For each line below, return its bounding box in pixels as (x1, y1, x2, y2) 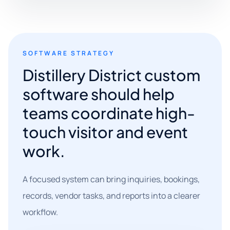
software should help (23, 84, 175, 104)
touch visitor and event (23, 122, 188, 142)
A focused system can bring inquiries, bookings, (23, 174, 200, 185)
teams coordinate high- (23, 103, 195, 123)
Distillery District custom (23, 65, 200, 85)
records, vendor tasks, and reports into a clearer (23, 190, 200, 201)
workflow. (23, 206, 58, 218)
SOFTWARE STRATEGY (23, 49, 115, 57)
